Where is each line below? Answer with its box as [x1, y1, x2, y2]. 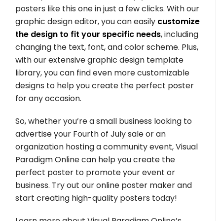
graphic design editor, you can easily [15, 15, 158, 27]
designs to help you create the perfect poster [15, 79, 194, 91]
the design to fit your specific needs [15, 28, 161, 40]
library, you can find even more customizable [15, 67, 190, 78]
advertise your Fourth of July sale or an [15, 128, 166, 140]
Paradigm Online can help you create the [15, 153, 176, 165]
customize [157, 15, 200, 27]
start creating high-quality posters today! [15, 192, 178, 204]
